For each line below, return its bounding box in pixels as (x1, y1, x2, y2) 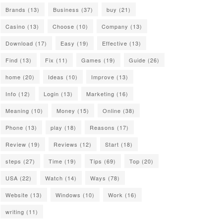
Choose (53, 22, 74, 31)
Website (5, 191, 28, 199)
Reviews (54, 140, 78, 149)
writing (5, 208, 24, 216)
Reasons (90, 123, 115, 132)
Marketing (86, 90, 114, 98)
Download (5, 39, 33, 48)
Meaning (5, 107, 29, 115)
